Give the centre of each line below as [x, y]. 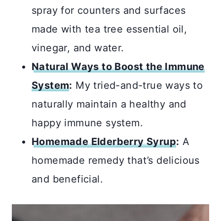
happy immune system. [87, 123]
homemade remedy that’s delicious [116, 161]
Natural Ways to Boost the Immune [118, 67]
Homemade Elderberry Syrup [104, 142]
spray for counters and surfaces [109, 11]
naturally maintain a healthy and [109, 104]
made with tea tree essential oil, [110, 29]
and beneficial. [67, 179]
